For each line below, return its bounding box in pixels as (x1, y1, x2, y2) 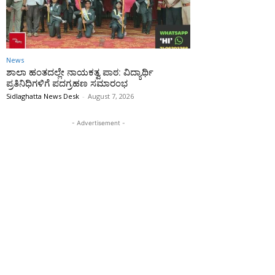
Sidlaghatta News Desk (6, 91, 79, 101)
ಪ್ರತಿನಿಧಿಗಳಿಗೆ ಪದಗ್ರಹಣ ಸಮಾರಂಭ (6, 78, 128, 90)
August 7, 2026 (88, 91, 134, 101)
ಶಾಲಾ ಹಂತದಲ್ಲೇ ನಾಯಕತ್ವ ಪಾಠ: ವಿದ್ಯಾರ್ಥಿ (6, 67, 153, 79)
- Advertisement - (71, 119, 125, 127)
